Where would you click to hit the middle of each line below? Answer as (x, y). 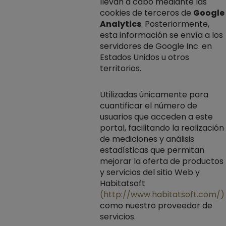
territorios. (121, 68)
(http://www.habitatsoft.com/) (162, 194)
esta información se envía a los (161, 35)
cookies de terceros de (147, 13)
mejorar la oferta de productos (162, 161)
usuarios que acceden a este (156, 117)
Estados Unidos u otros (145, 57)
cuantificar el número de (149, 106)
